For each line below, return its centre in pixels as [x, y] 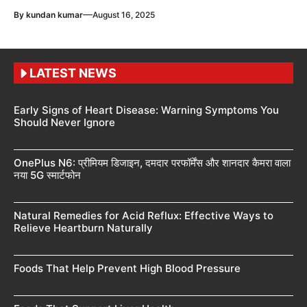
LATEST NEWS [73, 73]
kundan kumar [54, 15]
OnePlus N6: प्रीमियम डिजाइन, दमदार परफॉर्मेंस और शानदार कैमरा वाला [152, 163]
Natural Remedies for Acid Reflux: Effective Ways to [144, 216]
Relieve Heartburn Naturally [83, 228]
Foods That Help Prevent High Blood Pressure [127, 269]
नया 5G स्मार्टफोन [47, 175]
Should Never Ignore [64, 123]
